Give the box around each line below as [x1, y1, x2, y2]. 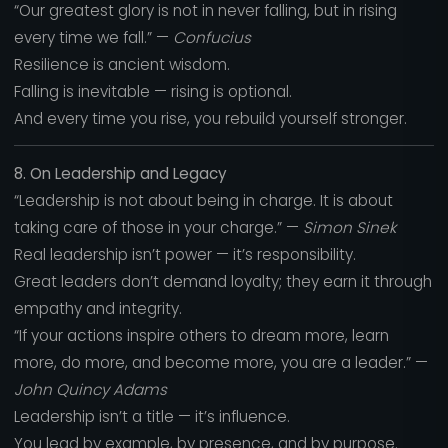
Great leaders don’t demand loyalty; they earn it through [13, 270, 432, 292]
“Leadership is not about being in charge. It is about [13, 189, 393, 211]
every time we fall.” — [13, 26, 173, 48]
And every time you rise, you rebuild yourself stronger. [13, 107, 407, 129]
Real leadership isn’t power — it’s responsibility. [13, 243, 356, 265]
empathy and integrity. [13, 297, 182, 319]
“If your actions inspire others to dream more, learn [13, 324, 389, 346]
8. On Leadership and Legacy [13, 162, 227, 184]
